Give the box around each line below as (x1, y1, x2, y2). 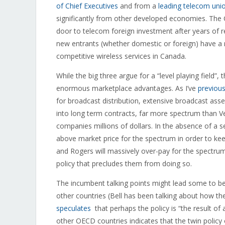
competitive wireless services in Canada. (56, 51, 186, 61)
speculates (56, 203, 91, 213)
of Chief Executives (56, 1, 118, 11)
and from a (118, 1, 158, 11)
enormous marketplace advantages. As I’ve (56, 83, 198, 93)
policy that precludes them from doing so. (56, 159, 192, 168)
